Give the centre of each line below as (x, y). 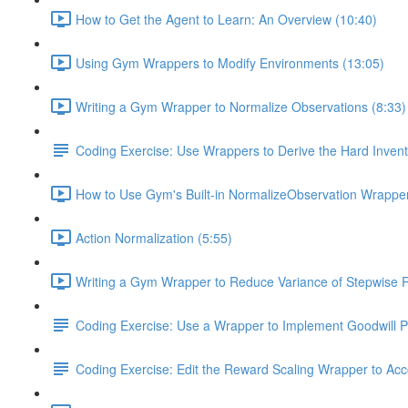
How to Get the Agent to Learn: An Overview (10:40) (226, 19)
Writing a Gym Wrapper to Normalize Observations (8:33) (241, 106)
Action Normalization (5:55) (154, 237)
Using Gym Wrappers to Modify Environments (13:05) (230, 62)
